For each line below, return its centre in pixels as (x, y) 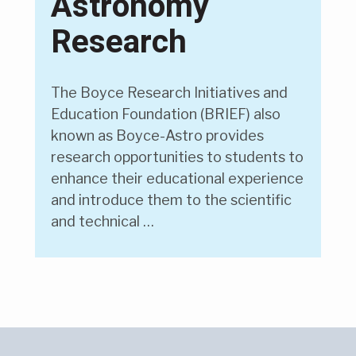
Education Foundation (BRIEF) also (166, 114)
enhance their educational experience (177, 179)
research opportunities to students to (177, 157)
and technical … (103, 222)
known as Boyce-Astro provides (157, 136)
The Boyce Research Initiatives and (169, 93)
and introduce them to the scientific (171, 200)
